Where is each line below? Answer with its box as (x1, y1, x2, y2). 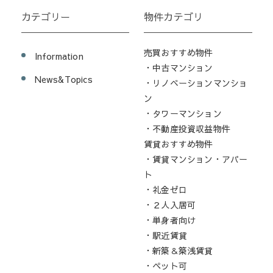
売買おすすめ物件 (144, 46, 213, 58)
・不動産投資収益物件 (144, 122, 231, 135)
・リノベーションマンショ (144, 76, 248, 89)
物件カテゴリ (144, 9, 204, 23)
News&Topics (34, 73, 93, 85)
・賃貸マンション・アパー (144, 152, 248, 165)
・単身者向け (144, 213, 196, 226)
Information (34, 49, 83, 62)
